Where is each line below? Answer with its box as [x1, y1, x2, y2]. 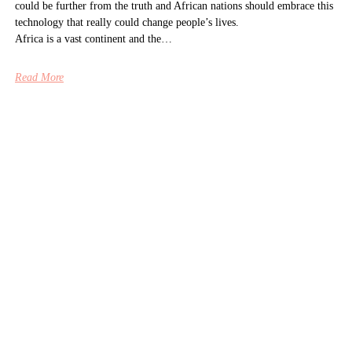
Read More [14, 71, 64, 84]
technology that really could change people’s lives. [14, 16, 239, 29]
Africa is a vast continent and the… [14, 33, 172, 46]
